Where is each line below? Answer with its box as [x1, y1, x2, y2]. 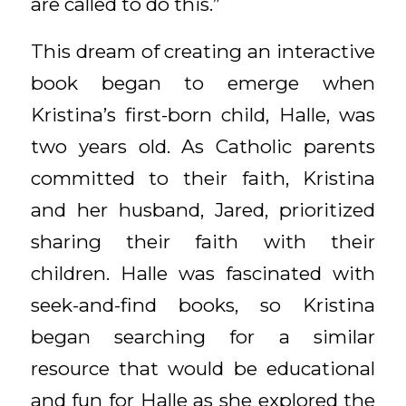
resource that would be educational [30, 357, 376, 381]
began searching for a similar [30, 325, 376, 349]
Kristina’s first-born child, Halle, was [30, 103, 376, 127]
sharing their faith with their [30, 230, 376, 254]
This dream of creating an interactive [30, 40, 376, 63]
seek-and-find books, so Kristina [30, 294, 376, 317]
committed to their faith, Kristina [30, 167, 376, 190]
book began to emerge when [30, 72, 376, 95]
